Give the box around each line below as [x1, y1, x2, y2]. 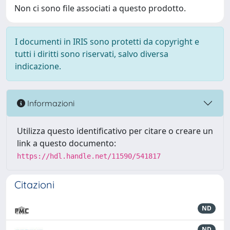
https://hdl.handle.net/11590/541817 [17, 152, 161, 160]
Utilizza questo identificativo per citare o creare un [17, 125, 213, 137]
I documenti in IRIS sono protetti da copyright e [15, 36, 199, 47]
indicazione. [15, 61, 61, 72]
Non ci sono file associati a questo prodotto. [14, 3, 186, 14]
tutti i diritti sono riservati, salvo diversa [15, 48, 168, 60]
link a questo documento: [17, 138, 116, 149]
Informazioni [25, 98, 74, 108]
